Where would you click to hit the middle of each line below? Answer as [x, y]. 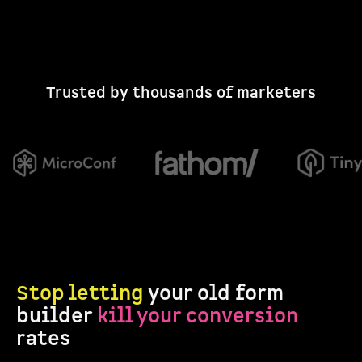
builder [57, 316]
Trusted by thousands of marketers [181, 93]
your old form [214, 294]
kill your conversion [198, 316]
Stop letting [80, 294]
